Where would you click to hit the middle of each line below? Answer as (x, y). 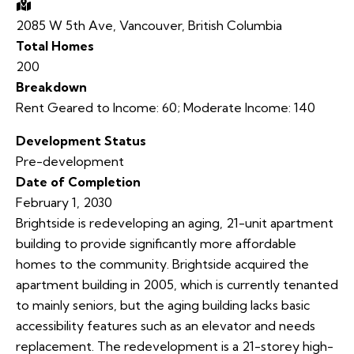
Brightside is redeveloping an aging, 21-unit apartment (175, 223)
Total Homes (55, 46)
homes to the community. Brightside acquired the (162, 264)
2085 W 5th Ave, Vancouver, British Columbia (149, 26)
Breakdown (51, 87)
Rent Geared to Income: (87, 108)
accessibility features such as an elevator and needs (166, 326)
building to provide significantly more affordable (156, 244)
